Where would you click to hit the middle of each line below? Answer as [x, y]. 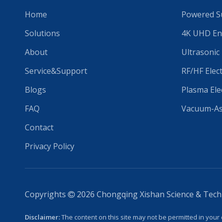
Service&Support [56, 71]
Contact [39, 127]
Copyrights [46, 194]
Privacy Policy [50, 146]
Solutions [42, 33]
